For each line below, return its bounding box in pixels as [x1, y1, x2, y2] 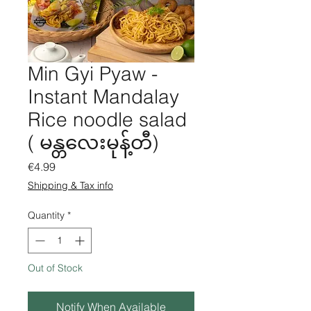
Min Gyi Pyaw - [28, 62, 158, 85]
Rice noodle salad [28, 108, 187, 131]
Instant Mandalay [28, 85, 179, 108]
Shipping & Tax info [28, 179, 113, 192]
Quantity [28, 209, 65, 221]
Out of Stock [28, 262, 83, 274]
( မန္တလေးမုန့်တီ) [28, 131, 158, 154]
